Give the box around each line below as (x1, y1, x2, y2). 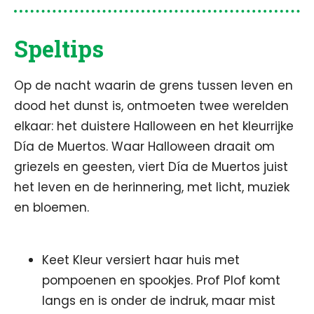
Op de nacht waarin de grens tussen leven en (14, 77, 293, 94)
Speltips (14, 33, 104, 64)
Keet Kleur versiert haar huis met (42, 252, 240, 268)
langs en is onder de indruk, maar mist (42, 292, 275, 309)
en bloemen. (14, 199, 93, 216)
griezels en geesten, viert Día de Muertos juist (14, 158, 288, 175)
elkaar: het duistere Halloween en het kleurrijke (14, 118, 294, 135)
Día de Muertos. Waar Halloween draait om (14, 138, 275, 155)
